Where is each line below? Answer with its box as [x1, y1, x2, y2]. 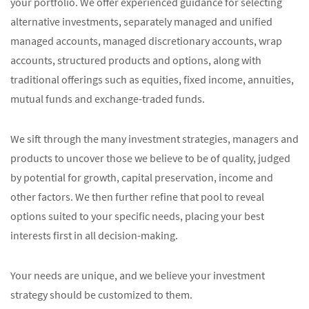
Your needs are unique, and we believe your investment [10, 268, 265, 282]
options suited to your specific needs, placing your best [10, 209, 264, 223]
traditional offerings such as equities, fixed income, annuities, [10, 72, 294, 86]
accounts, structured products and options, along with [10, 53, 261, 67]
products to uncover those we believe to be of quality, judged [10, 151, 290, 165]
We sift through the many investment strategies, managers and [10, 132, 299, 146]
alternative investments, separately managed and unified [10, 14, 272, 28]
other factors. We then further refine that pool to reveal [10, 190, 264, 203]
